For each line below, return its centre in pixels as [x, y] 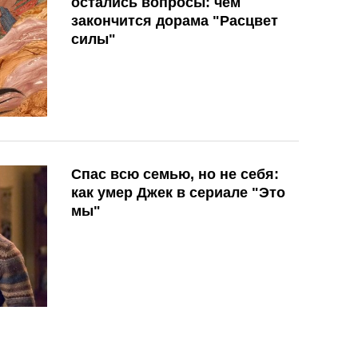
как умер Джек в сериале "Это [178, 192]
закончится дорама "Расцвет [175, 20]
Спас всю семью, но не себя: [175, 174]
